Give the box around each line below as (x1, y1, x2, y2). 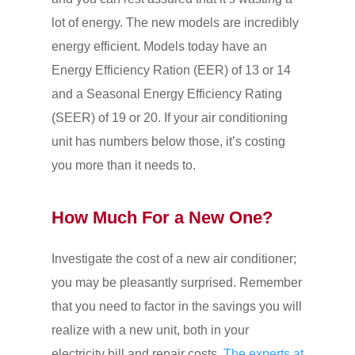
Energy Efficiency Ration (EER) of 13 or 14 (51, 63, 291, 77)
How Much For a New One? (51, 207, 273, 227)
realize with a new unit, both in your (51, 323, 249, 337)
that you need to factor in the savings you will (51, 299, 302, 313)
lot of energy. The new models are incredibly (51, 15, 299, 29)
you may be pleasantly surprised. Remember (51, 275, 302, 289)
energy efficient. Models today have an (51, 39, 267, 53)
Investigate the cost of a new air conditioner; (51, 251, 296, 265)
